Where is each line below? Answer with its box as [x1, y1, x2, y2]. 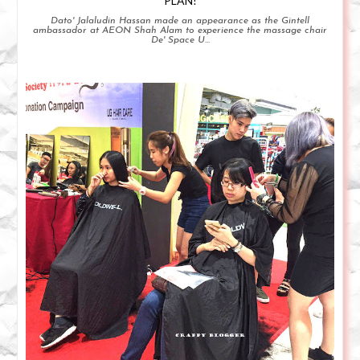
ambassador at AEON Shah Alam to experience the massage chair [33, 26, 327, 36]
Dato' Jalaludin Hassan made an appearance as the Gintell [51, 16, 309, 27]
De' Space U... [150, 35, 210, 46]
